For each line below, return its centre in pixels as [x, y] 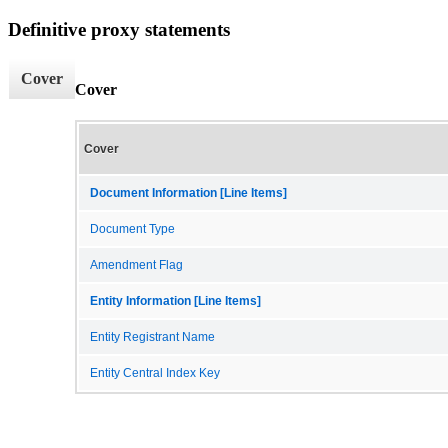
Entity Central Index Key [155, 372]
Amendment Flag [136, 264]
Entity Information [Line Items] [175, 300]
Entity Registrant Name [152, 336]
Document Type [132, 228]
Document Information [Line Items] [188, 192]
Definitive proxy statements [119, 29]
